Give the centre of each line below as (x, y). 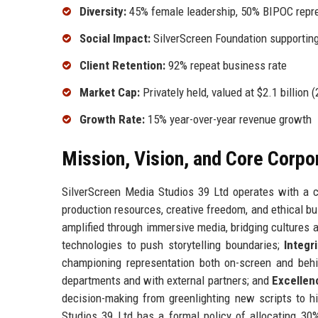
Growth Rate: (112, 119)
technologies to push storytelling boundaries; (173, 245)
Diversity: (103, 12)
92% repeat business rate (226, 66)
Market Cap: (110, 92)
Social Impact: (115, 39)
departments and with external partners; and (167, 280)
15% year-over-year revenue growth (228, 119)
